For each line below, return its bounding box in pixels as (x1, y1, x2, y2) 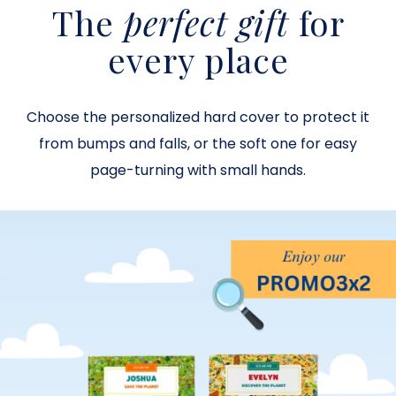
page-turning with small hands (90, 160, 303, 181)
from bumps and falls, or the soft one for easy (39, 133, 357, 155)
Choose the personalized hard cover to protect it (27, 107, 369, 128)
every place (107, 36, 289, 83)
